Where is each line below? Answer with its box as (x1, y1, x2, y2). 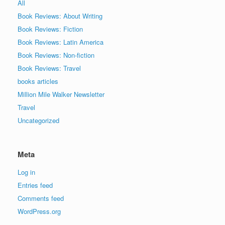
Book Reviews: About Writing (18, 11, 102, 21)
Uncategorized (18, 115, 59, 125)
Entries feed (18, 180, 53, 190)
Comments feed (18, 193, 64, 203)
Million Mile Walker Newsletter (18, 89, 104, 99)
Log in (18, 167, 35, 177)
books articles (18, 76, 58, 86)
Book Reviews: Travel (18, 63, 81, 73)
